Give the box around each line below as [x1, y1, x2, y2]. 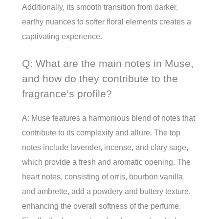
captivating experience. [22, 32, 102, 41]
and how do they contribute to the [22, 72, 178, 84]
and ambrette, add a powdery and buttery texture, [22, 187, 191, 196]
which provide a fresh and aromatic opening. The [22, 157, 191, 166]
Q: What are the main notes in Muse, [22, 57, 194, 69]
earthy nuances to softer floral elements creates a [22, 17, 191, 26]
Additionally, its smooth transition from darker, [22, 2, 178, 11]
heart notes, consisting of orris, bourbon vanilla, [22, 172, 185, 181]
